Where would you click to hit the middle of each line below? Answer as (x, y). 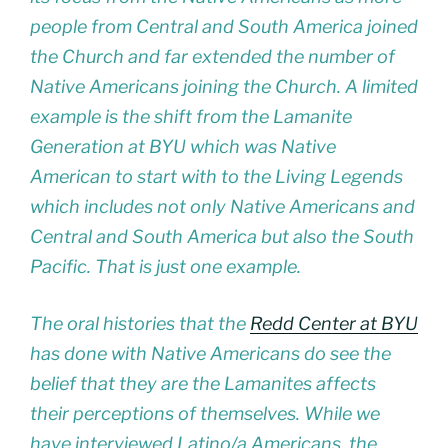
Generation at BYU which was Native (183, 147)
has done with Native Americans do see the (210, 354)
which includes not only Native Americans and (222, 207)
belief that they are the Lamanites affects (203, 384)
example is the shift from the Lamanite (191, 117)
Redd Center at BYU (334, 324)
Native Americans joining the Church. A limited (224, 87)
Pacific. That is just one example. (165, 267)
